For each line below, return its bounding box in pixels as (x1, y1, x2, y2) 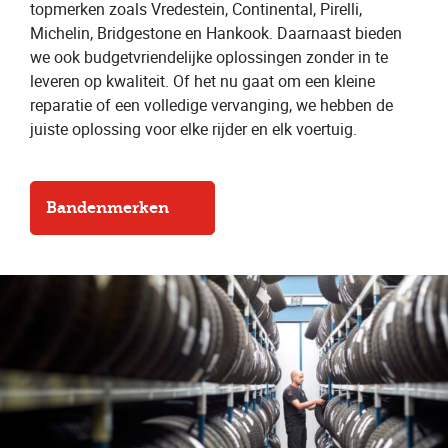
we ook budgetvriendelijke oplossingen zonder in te (30, 46, 388, 69)
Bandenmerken (46, 198, 169, 218)
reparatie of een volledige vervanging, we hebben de (30, 94, 393, 117)
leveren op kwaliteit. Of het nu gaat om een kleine (30, 70, 375, 93)
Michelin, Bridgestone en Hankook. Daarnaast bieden (30, 22, 402, 45)
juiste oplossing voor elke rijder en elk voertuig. (30, 118, 357, 141)
